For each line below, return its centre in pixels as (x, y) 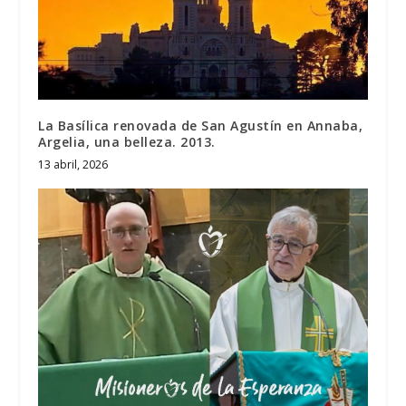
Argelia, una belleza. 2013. (127, 142)
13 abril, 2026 (73, 165)
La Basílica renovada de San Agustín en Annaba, (201, 126)
